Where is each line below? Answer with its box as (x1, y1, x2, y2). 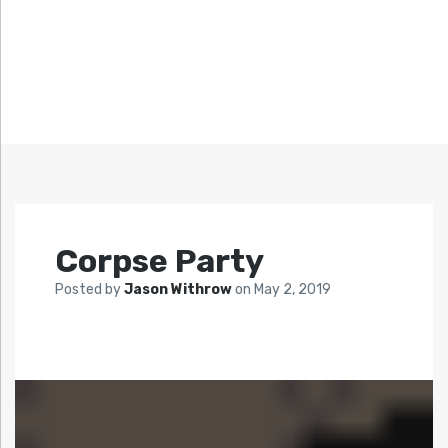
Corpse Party (55, 242, 264, 281)
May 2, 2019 (254, 281, 331, 299)
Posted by (55, 281, 124, 299)
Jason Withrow (124, 281, 235, 299)
